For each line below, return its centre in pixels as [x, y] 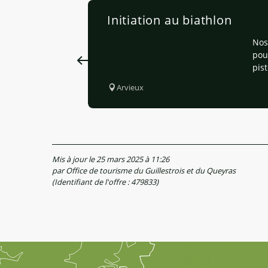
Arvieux [130, 88]
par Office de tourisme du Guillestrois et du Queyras [144, 171]
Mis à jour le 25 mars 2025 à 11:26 [111, 159]
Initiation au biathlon [170, 20]
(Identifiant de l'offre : [92, 182]
